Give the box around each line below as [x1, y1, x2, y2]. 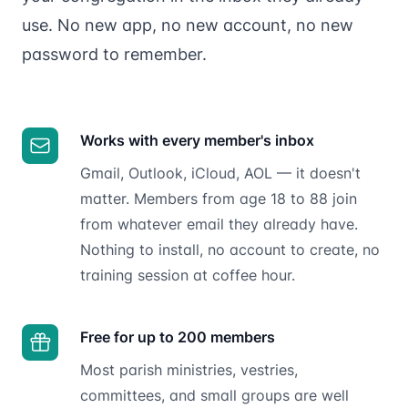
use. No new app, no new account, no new [22, 15, 353, 35]
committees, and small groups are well [80, 385, 349, 404]
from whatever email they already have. [80, 214, 358, 233]
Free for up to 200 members [80, 327, 275, 346]
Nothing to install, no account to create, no [80, 240, 380, 259]
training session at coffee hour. [80, 265, 295, 284]
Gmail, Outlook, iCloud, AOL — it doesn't [80, 163, 361, 182]
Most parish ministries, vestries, [80, 360, 298, 379]
